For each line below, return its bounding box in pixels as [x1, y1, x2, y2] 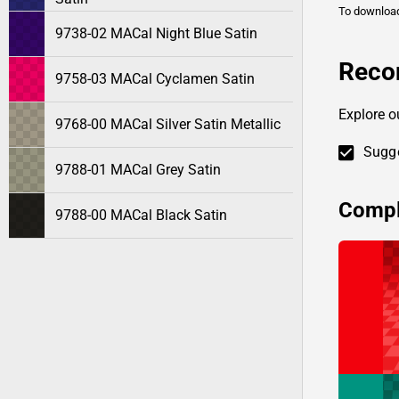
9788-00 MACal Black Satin [55, 207, 227, 224]
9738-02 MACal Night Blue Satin [55, 25, 257, 42]
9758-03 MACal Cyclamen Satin [55, 70, 255, 87]
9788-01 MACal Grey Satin [55, 161, 221, 178]
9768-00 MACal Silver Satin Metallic [55, 116, 281, 133]
